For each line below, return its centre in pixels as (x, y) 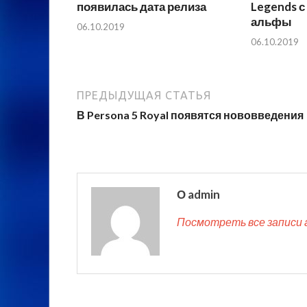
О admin (198, 194)
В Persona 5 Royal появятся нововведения (190, 114)
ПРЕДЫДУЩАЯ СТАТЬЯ (144, 95)
